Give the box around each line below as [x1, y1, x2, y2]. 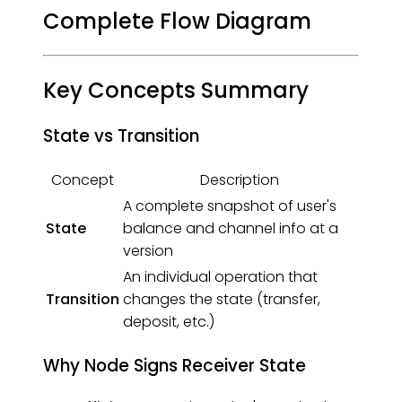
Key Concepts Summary [43, 74, 309, 105]
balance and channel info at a [123, 218, 338, 240]
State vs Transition [43, 124, 199, 149]
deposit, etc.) [123, 311, 214, 333]
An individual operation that [123, 267, 318, 288]
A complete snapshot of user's [123, 196, 336, 217]
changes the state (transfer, [123, 289, 320, 310]
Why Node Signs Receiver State [43, 353, 306, 378]
